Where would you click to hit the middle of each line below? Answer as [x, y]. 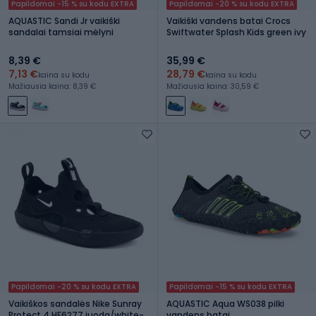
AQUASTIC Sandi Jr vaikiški [64, 20]
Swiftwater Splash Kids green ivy [236, 32]
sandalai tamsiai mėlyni [61, 32]
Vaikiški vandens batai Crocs [229, 20]
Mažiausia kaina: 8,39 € [52, 86]
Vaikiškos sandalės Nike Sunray [75, 303]
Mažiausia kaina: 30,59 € [213, 86]
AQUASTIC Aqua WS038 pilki [225, 303]
